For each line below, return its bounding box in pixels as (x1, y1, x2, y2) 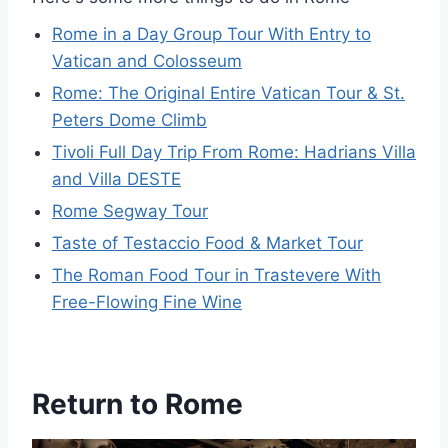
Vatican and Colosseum (52, 51, 242, 71)
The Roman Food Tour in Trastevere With (52, 265, 381, 285)
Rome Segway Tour (52, 201, 208, 221)
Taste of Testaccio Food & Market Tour (52, 233, 363, 253)
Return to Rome (32, 387, 243, 421)
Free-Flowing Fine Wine (52, 292, 242, 312)
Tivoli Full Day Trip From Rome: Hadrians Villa (52, 142, 416, 162)
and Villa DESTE (52, 169, 181, 189)
